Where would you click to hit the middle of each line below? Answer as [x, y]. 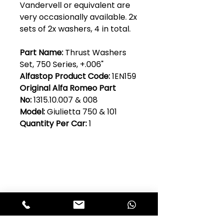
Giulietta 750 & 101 [82, 111]
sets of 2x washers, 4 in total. [75, 29]
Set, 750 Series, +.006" [62, 64]
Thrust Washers [95, 52]
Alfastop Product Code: [66, 76]
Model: [33, 111]
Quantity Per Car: [54, 123]
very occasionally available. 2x [78, 17]
